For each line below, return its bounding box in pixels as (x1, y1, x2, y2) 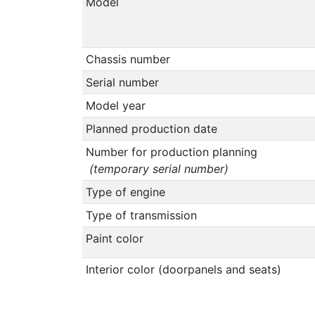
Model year (85, 98, 146, 112)
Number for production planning (85, 144, 257, 159)
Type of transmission (85, 207, 197, 222)
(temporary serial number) (85, 161, 229, 176)
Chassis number (85, 51, 170, 66)
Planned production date (85, 121, 217, 136)
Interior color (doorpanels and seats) (85, 262, 281, 276)
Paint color (85, 231, 143, 245)
